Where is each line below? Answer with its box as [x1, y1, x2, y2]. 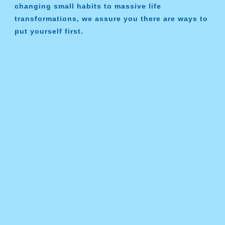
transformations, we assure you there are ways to [14, 15, 208, 23]
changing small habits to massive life [14, 2, 161, 11]
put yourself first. [14, 27, 83, 36]
